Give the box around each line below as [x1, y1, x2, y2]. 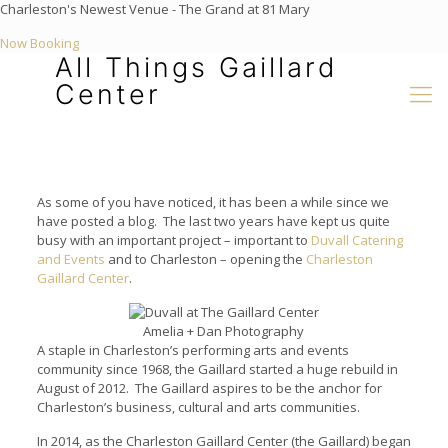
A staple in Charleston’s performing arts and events [36, 341, 349, 359]
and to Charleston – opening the [104, 250, 306, 268]
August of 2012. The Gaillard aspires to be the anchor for [36, 379, 382, 397]
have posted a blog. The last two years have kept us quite [36, 212, 390, 230]
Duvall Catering [310, 231, 403, 249]
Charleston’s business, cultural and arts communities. [36, 398, 360, 416]
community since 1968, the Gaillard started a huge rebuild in [36, 360, 398, 378]
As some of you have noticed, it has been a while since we [36, 193, 389, 211]
